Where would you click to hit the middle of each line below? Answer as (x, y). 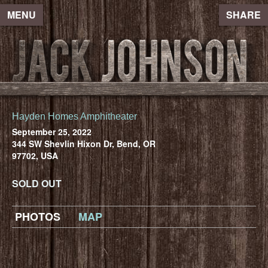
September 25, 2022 (52, 131)
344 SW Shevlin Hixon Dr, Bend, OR (84, 143)
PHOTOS (38, 216)
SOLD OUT (37, 183)
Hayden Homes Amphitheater (74, 116)
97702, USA (35, 155)
